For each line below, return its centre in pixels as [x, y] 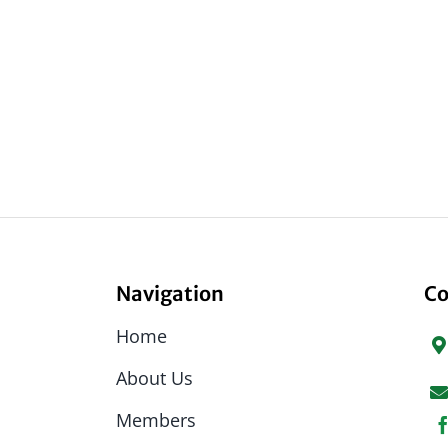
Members [156, 420]
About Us [155, 378]
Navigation [170, 294]
